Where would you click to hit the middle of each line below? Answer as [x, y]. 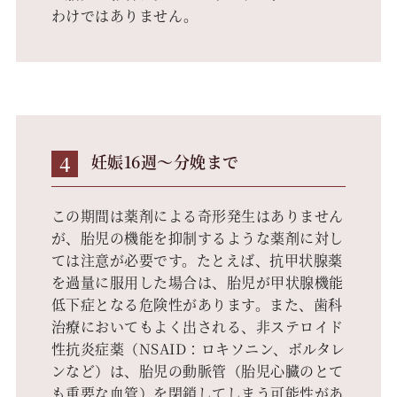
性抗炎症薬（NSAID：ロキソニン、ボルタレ [198, 348]
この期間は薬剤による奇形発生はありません [197, 215]
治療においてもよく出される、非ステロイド [197, 326]
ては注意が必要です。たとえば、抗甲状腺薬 [197, 260]
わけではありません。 [125, 15]
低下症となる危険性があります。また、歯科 [197, 304]
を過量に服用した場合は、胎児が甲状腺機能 [197, 282]
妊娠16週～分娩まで [165, 161]
